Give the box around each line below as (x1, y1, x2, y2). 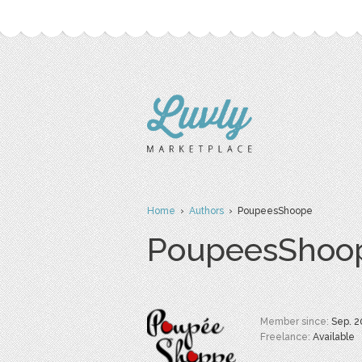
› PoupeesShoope (224, 205, 313, 217)
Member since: (260, 316, 331, 327)
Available (313, 331, 355, 343)
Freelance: (260, 331, 313, 343)
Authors (189, 205, 224, 217)
